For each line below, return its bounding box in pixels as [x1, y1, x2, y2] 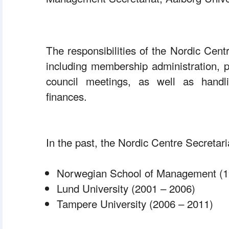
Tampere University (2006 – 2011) [57, 196, 213, 211]
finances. [46, 88, 87, 104]
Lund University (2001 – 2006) [57, 180, 195, 196]
